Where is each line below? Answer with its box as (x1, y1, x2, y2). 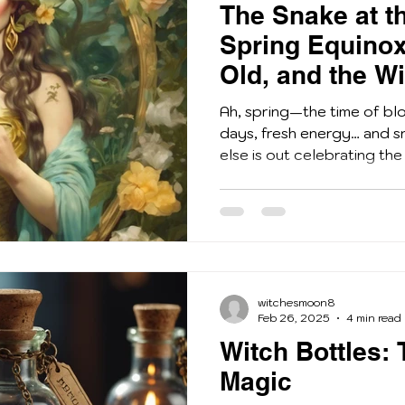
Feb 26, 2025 (258, 311, 330, 325)
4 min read (346, 311, 401, 325)
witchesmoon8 (258, 296, 335, 310)
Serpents (220, 89, 329, 119)
